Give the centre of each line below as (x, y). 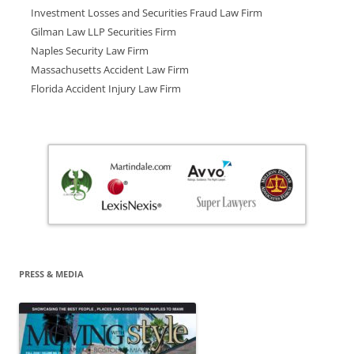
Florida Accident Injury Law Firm (106, 89)
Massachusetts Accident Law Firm (110, 70)
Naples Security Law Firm (90, 51)
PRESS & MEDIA (51, 274)
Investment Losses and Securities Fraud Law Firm (147, 13)
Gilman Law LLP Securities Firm (104, 32)
